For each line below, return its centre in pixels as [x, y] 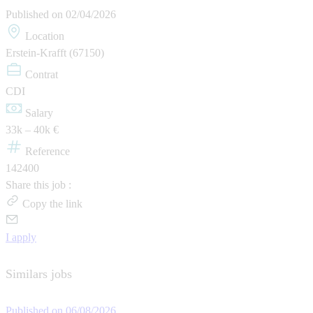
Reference [48, 152]
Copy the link [52, 204]
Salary [39, 113]
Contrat [42, 75]
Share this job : [38, 185]
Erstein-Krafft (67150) [55, 53]
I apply [21, 238]
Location [45, 36]
